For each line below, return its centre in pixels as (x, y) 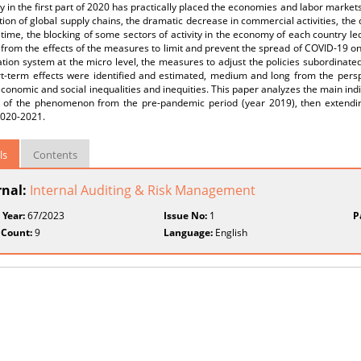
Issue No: (186, 216)
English (230, 232)
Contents (55, 155)
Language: (189, 232)
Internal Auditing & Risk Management (143, 190)
